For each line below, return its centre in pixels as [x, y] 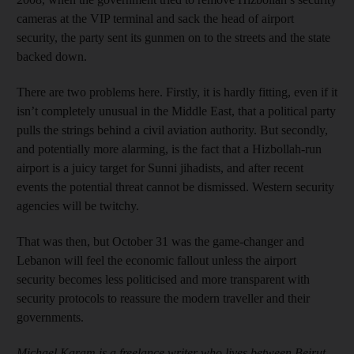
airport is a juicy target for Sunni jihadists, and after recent [160, 168]
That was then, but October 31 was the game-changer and [160, 241]
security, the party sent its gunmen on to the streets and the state [173, 38]
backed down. [52, 56]
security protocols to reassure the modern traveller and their [163, 298]
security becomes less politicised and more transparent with [163, 279]
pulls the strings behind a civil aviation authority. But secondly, [172, 130]
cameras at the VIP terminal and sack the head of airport [155, 19]
